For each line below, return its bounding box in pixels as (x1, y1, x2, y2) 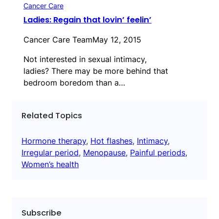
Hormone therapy (22, 135, 86, 146)
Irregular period (22, 147, 79, 157)
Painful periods (130, 147, 185, 157)
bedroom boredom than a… (23, 78, 125, 88)
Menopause (83, 147, 126, 157)
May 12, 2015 (92, 35, 141, 45)
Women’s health (22, 159, 79, 169)
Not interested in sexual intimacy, (23, 54, 147, 65)
